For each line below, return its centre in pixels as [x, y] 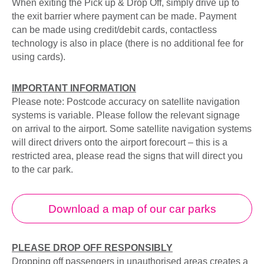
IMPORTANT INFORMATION [74, 88]
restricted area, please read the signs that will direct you [127, 156]
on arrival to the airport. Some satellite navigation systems [132, 129]
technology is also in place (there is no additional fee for [128, 43]
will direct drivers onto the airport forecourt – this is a [120, 142]
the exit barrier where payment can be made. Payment [124, 16]
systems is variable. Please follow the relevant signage [126, 115]
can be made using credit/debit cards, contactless [114, 30]
